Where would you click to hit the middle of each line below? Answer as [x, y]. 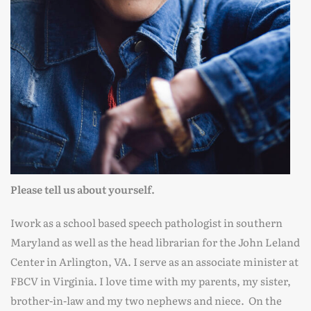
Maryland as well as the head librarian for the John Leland [155, 242]
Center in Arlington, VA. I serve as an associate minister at [154, 261]
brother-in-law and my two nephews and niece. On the [146, 300]
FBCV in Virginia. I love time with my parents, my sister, [151, 281]
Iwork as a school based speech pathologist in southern [146, 222]
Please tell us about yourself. [83, 189]
